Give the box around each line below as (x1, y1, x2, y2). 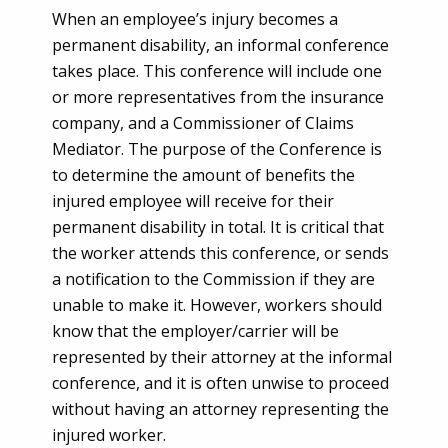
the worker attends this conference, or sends (52, 242, 389, 264)
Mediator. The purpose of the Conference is (52, 138, 382, 160)
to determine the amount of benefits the (52, 164, 355, 186)
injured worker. (52, 424, 166, 446)
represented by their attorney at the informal (52, 346, 392, 368)
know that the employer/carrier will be (52, 320, 339, 342)
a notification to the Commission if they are (52, 268, 375, 290)
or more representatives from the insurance (52, 86, 384, 108)
